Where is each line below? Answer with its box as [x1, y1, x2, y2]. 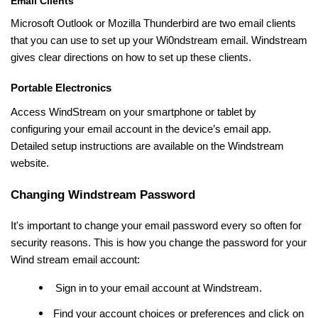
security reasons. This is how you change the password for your [11, 236, 307, 248]
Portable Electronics [11, 82, 111, 94]
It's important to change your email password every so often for [11, 219, 302, 231]
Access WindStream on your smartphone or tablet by [11, 106, 256, 118]
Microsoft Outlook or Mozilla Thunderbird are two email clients [11, 17, 296, 29]
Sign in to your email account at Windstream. [55, 282, 262, 294]
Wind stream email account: [11, 253, 140, 265]
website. [11, 157, 49, 169]
